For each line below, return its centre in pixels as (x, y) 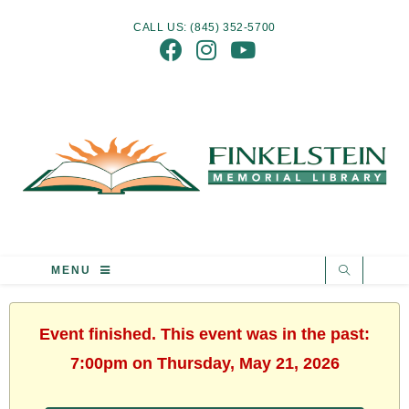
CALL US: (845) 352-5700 (204, 27)
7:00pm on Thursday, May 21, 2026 (204, 363)
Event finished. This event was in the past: (204, 334)
